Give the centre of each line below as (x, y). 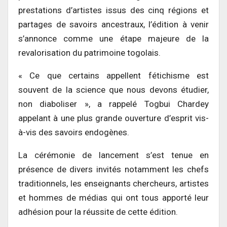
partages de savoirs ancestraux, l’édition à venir (113, 24)
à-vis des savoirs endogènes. (74, 132)
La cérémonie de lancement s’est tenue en (113, 155)
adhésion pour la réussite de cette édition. (98, 212)
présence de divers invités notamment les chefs (113, 169)
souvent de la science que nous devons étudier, (113, 89)
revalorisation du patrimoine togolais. (89, 52)
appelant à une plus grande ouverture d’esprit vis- (113, 118)
